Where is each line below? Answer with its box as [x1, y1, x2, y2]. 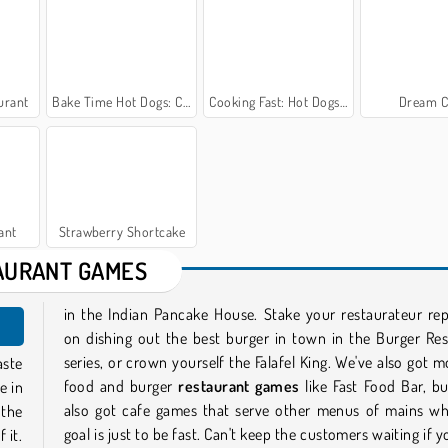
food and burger [63, 375, 179, 396]
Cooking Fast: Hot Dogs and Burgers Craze [209, 92, 340, 110]
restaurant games [178, 375, 300, 396]
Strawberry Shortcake [58, 222, 186, 240]
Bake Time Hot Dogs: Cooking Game [52, 92, 183, 110]
